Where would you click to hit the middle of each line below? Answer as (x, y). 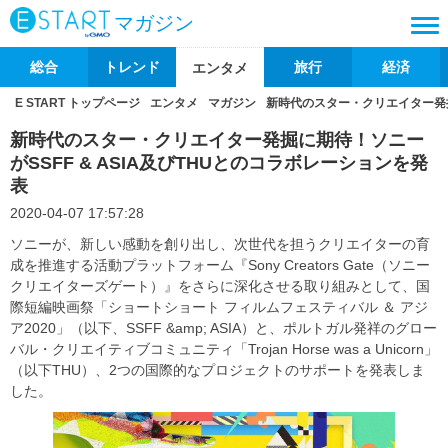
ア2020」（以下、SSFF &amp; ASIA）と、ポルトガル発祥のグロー (223, 328)
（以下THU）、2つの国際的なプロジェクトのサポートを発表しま (217, 370)
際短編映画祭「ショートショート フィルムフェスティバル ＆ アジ (219, 307)
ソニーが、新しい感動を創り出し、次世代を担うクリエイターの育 (220, 244)
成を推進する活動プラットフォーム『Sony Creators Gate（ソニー (220, 265)
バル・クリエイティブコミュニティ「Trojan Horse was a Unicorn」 (224, 349)
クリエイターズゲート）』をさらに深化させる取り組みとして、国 (220, 286)
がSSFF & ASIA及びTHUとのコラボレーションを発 (219, 163)
